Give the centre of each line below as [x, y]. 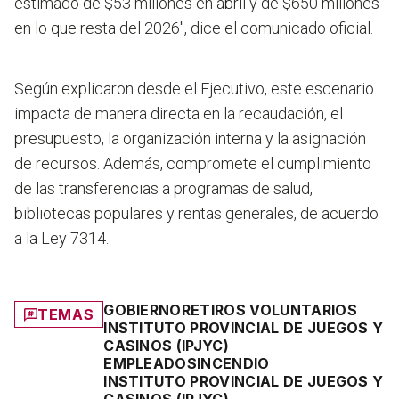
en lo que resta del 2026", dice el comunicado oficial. [194, 28]
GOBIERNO [142, 310]
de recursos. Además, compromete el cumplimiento [193, 164]
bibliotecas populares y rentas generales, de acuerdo [196, 214]
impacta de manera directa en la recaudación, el [179, 114]
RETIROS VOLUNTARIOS [269, 310]
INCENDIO [233, 364]
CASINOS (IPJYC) [167, 346]
